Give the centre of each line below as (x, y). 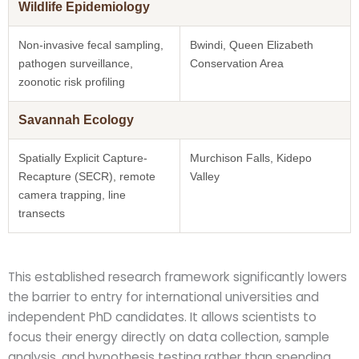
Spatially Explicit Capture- (83, 157)
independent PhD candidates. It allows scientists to (162, 317)
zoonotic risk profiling (72, 81)
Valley (205, 176)
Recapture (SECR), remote (87, 176)
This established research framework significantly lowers (177, 276)
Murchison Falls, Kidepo (251, 157)
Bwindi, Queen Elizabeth (252, 44)
